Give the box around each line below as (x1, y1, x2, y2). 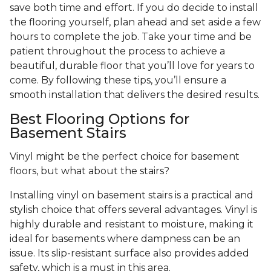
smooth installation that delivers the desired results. (10, 89, 260, 101)
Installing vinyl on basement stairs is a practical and (10, 189, 253, 201)
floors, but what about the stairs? (10, 165, 169, 177)
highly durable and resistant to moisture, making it (10, 218, 253, 230)
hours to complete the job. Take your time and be (10, 31, 252, 43)
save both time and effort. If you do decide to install (10, 2, 258, 14)
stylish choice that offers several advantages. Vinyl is (10, 204, 257, 216)
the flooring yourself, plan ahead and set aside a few (10, 16, 261, 28)
